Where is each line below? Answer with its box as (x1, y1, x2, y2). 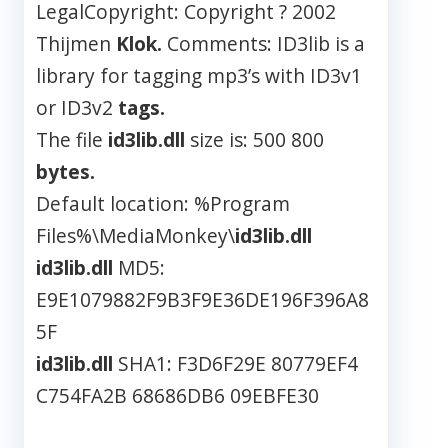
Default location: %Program (36, 190, 290, 218)
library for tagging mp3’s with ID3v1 (36, 62, 362, 90)
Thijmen (36, 30, 116, 58)
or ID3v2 (36, 94, 118, 122)
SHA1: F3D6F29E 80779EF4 (113, 350, 358, 378)
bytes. (36, 158, 95, 186)
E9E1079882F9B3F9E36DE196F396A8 (36, 286, 369, 314)
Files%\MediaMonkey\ (36, 222, 235, 250)
